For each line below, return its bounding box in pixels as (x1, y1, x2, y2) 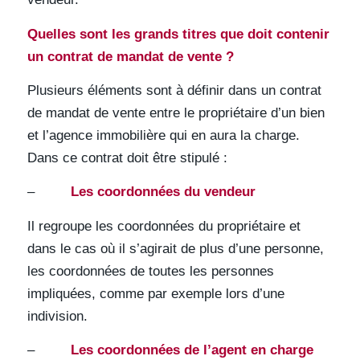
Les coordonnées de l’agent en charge (70, 342, 313, 358)
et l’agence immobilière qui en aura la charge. (27, 128, 300, 144)
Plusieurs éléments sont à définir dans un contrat (27, 83, 321, 99)
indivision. (27, 308, 88, 324)
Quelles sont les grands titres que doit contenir (27, 26, 329, 42)
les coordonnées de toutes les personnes (27, 263, 274, 279)
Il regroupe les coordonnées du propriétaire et (27, 218, 301, 234)
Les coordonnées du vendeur (70, 184, 256, 200)
